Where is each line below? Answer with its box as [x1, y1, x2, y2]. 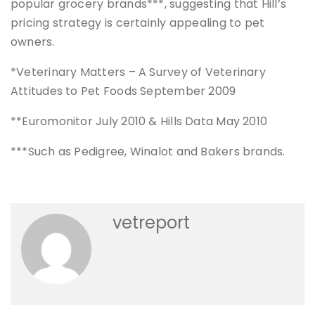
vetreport [112, 211, 190, 235]
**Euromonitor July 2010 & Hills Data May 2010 [11, 113, 268, 130]
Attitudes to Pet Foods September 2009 [11, 83, 236, 100]
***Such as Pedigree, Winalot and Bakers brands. [11, 143, 285, 160]
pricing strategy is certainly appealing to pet [11, 15, 265, 32]
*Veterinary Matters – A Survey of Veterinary [11, 64, 266, 81]
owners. [11, 34, 55, 51]
